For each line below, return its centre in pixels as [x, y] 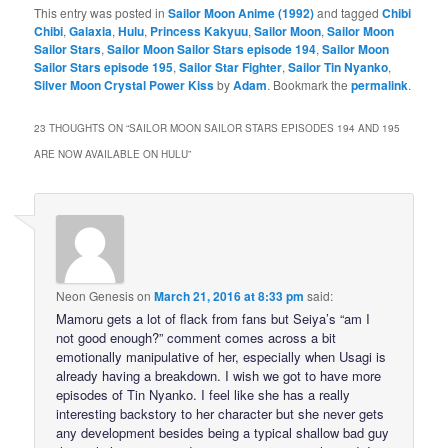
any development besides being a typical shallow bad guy [223, 433]
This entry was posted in [101, 13]
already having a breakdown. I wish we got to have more [219, 376]
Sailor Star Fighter [231, 67]
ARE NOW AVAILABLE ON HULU [111, 154]
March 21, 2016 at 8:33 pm [229, 296]
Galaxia [91, 31]
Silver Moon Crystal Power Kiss [124, 85]
